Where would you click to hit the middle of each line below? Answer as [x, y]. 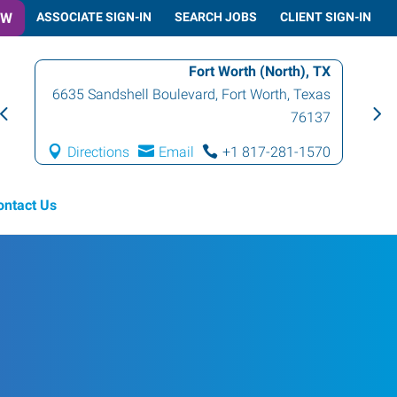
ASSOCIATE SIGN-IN [94, 16]
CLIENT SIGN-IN [326, 16]
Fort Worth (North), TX [260, 71]
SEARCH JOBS [216, 16]
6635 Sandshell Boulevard [134, 94]
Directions [99, 152]
